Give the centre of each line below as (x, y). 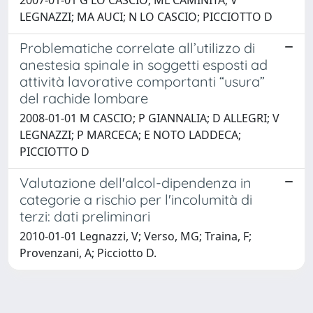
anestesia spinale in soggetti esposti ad (144, 65)
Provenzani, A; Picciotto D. (88, 253)
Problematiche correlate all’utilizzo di (137, 48)
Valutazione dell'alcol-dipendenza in (136, 183)
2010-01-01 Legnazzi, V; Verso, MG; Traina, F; (136, 236)
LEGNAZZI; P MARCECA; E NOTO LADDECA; (130, 135)
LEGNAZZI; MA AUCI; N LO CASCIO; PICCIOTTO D (146, 17)
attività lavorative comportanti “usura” (142, 82)
